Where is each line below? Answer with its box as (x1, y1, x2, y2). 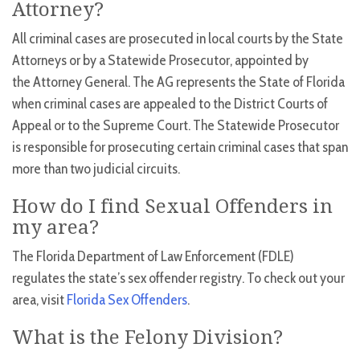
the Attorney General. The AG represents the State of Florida (12, 73, 345, 92)
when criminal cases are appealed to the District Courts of (12, 95, 328, 113)
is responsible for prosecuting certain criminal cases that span (12, 138, 348, 157)
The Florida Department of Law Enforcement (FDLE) (12, 247, 294, 266)
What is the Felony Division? (12, 326, 283, 350)
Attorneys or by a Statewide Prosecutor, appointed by (12, 51, 309, 70)
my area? (12, 216, 99, 239)
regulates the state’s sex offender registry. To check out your (12, 269, 345, 288)
